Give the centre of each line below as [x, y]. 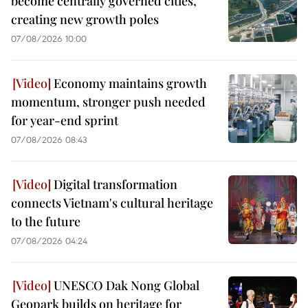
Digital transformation [114, 184]
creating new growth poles [85, 19]
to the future [46, 221]
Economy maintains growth [129, 83]
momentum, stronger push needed [108, 101]
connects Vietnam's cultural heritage [112, 202]
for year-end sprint [65, 120]
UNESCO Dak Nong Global [125, 285]
